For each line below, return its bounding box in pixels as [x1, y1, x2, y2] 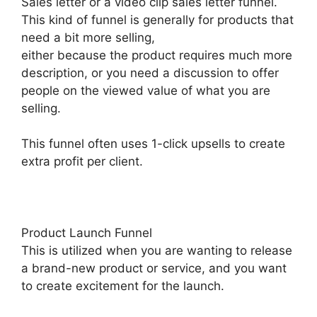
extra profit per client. [21, 154, 143, 169]
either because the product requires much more [21, 47, 292, 62]
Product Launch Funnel [21, 226, 152, 241]
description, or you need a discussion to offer [21, 65, 279, 80]
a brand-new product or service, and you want [21, 261, 287, 276]
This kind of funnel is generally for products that [21, 12, 294, 27]
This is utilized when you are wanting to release [21, 243, 292, 258]
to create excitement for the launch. [21, 279, 224, 294]
